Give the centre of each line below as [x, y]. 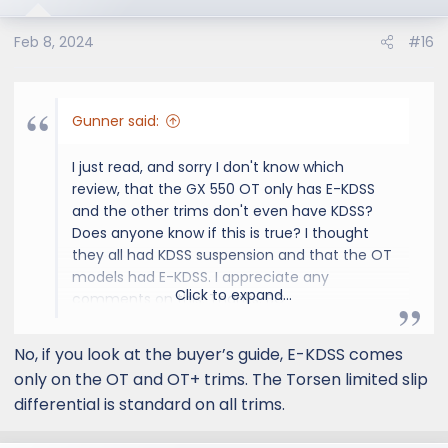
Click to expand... [233, 294]
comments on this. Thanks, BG [178, 298]
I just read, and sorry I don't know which [208, 166]
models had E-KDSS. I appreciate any [200, 276]
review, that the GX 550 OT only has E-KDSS [223, 188]
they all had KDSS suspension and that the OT [232, 254]
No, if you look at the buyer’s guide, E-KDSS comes [208, 354]
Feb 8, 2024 [54, 41]
